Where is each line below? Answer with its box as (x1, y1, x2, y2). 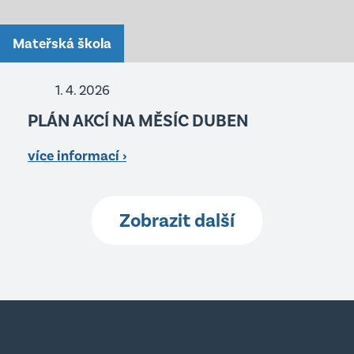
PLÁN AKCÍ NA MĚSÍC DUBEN (28, 110, 248, 131)
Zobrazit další (119, 209, 235, 232)
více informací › (28, 147, 126, 164)
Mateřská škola (13, 35, 111, 52)
